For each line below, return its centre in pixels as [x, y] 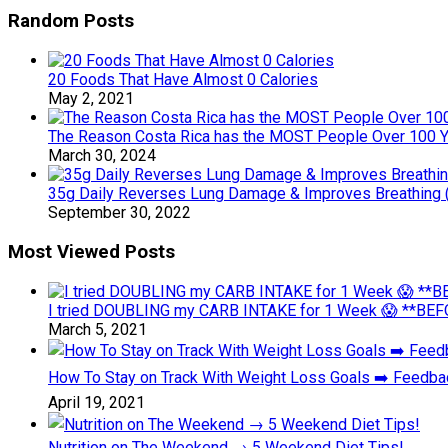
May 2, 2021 [91, 99]
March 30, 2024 [102, 156]
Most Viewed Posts [91, 251]
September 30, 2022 [119, 213]
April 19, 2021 [96, 402]
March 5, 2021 [97, 329]
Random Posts [71, 21]
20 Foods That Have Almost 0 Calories [183, 80]
